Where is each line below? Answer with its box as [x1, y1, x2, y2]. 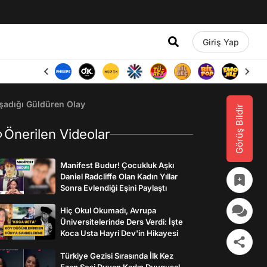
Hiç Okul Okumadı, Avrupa [60, 205, 156, 215]
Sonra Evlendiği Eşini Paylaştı [60, 182, 167, 193]
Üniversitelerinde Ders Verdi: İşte [60, 216, 183, 226]
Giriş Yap [202, 36, 239, 47]
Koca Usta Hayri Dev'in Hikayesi [60, 228, 178, 238]
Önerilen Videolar [4, 126, 110, 142]
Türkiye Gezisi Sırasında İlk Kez [60, 250, 173, 260]
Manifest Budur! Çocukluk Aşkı [60, 160, 174, 170]
